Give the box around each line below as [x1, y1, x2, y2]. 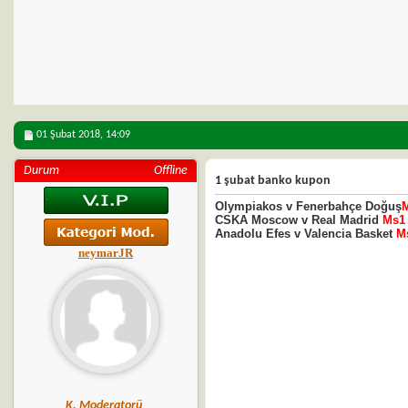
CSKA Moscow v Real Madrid [215, 213, 382, 227]
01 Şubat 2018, [36, 129, 106, 140]
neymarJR [78, 246, 133, 260]
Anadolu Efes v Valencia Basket [215, 227, 396, 240]
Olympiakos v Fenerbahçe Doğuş [215, 199, 402, 213]
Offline [154, 164, 188, 178]
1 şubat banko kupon [215, 174, 331, 188]
